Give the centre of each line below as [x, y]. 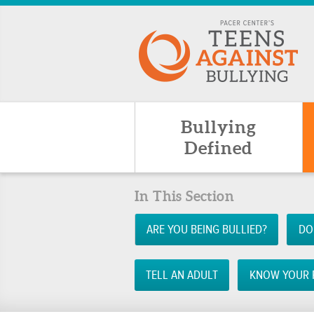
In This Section [185, 196]
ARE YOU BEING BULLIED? [207, 230]
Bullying [218, 127]
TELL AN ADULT [182, 275]
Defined [219, 148]
